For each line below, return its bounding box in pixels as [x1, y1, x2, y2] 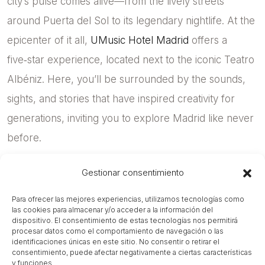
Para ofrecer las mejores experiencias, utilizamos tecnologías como [12, 195, 244, 203]
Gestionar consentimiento [81, 167, 184, 178]
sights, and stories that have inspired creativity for [7, 92, 235, 105]
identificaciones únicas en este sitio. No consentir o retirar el [12, 237, 219, 246]
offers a [189, 34, 227, 46]
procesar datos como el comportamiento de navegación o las [12, 227, 224, 235]
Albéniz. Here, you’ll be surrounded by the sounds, [7, 73, 245, 85]
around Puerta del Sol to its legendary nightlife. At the [7, 14, 255, 27]
